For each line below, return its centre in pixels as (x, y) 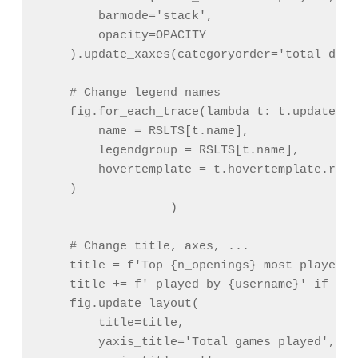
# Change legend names (130, 93)
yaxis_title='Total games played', (188, 343)
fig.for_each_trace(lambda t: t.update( (191, 113)
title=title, (112, 324)
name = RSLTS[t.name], (145, 132)
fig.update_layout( (119, 304)
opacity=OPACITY (123, 36)
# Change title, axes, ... (145, 247)
